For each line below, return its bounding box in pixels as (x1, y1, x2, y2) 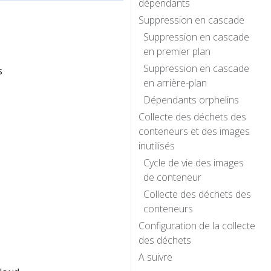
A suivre (139, 250, 172, 264)
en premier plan (143, 44, 211, 58)
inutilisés (139, 139, 175, 152)
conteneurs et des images (139, 124, 250, 138)
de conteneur (143, 170, 201, 184)
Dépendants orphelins (143, 93, 239, 106)
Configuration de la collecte (139, 218, 255, 232)
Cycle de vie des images (143, 155, 244, 169)
